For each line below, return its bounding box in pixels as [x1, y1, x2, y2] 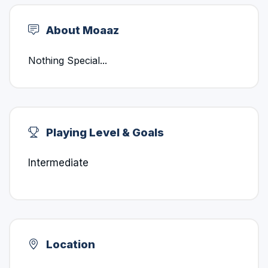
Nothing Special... [28, 54, 107, 66]
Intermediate [28, 157, 89, 169]
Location [44, 237, 95, 251]
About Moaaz [44, 23, 119, 36]
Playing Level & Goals [44, 126, 164, 139]
